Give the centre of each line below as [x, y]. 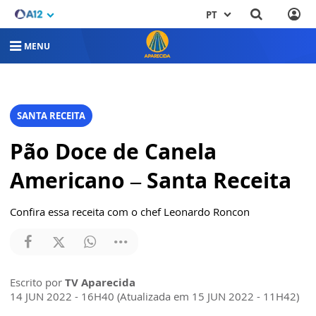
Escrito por [37, 282]
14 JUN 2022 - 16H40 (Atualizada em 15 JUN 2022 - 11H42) [154, 296]
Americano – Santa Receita [151, 180]
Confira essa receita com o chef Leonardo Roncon [130, 212]
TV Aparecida [100, 282]
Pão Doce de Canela [113, 151]
